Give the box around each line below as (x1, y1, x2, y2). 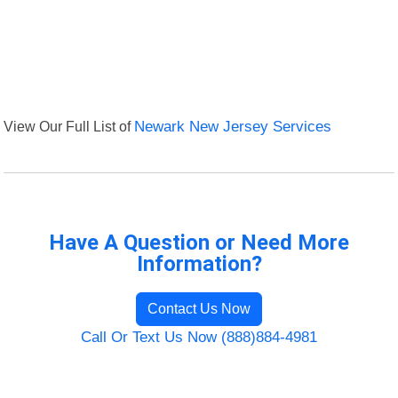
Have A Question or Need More (49, 230, 349, 256)
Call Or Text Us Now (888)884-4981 (81, 329, 317, 346)
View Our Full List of (4, 118, 135, 135)
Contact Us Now (147, 301, 251, 317)
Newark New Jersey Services (134, 118, 332, 136)
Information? (136, 251, 262, 277)
